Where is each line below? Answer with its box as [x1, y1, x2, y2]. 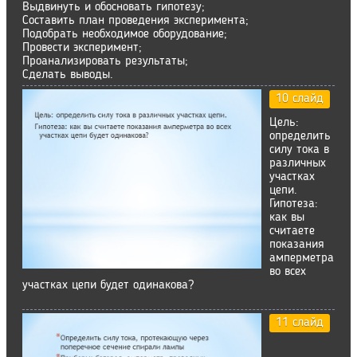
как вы [269, 211, 304, 224]
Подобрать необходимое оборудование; [22, 28, 227, 41]
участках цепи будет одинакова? [22, 279, 194, 292]
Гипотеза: [269, 198, 318, 210]
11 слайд [276, 316, 324, 329]
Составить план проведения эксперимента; [22, 14, 249, 27]
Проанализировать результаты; [22, 55, 188, 68]
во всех [269, 265, 306, 278]
